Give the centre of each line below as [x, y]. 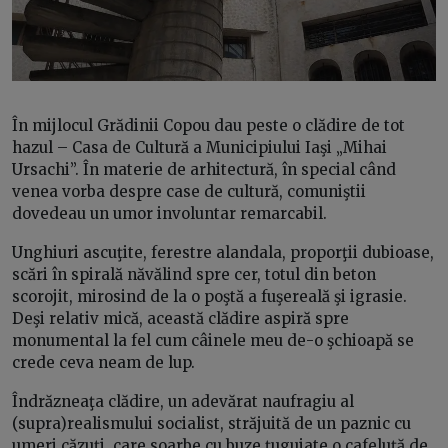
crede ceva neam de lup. [103, 362]
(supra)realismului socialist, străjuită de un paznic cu [211, 423]
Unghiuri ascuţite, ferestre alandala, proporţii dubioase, [223, 252]
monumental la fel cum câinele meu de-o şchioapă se [213, 340]
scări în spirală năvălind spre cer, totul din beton [194, 274]
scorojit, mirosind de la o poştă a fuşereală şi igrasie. [209, 296]
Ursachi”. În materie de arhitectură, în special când [204, 169]
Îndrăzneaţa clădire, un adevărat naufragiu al [183, 401]
